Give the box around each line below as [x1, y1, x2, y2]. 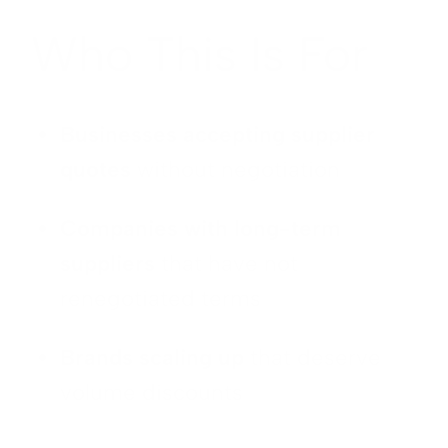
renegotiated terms [60, 285, 262, 313]
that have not [155, 250, 299, 278]
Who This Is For [31, 25, 368, 84]
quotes [60, 156, 132, 184]
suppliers [60, 250, 156, 278]
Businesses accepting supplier [60, 121, 376, 149]
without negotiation [131, 156, 341, 184]
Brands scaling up [60, 344, 245, 372]
